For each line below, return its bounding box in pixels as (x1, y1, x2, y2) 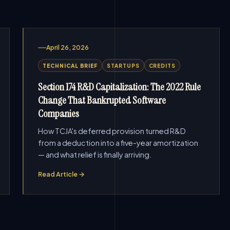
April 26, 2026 (46, 44, 89, 51)
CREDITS (148, 62, 176, 69)
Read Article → (38, 170, 85, 178)
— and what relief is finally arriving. (38, 150, 152, 159)
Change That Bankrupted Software (38, 93, 166, 107)
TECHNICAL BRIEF (43, 62, 98, 69)
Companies (38, 107, 80, 120)
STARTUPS (107, 62, 140, 69)
